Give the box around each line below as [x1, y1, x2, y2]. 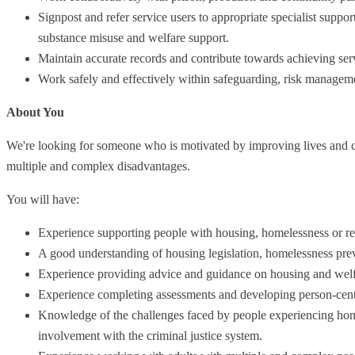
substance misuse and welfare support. [38, 30, 229, 44]
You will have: [6, 192, 79, 206]
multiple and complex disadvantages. [6, 158, 190, 173]
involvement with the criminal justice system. [38, 328, 262, 342]
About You [6, 105, 64, 119]
